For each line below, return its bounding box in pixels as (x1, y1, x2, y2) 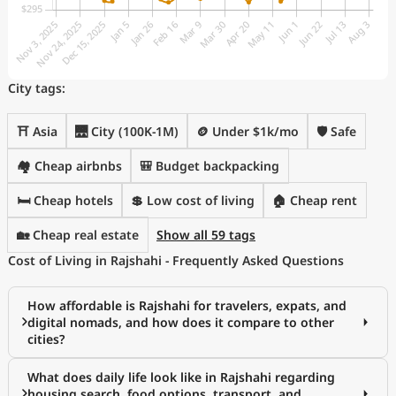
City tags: (8, 80, 65, 96)
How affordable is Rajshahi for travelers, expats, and (27, 297, 346, 314)
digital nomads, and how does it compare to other (27, 314, 334, 331)
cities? (27, 331, 65, 347)
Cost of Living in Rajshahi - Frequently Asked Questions (8, 252, 344, 269)
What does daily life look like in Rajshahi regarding (27, 369, 335, 385)
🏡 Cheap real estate (17, 226, 139, 243)
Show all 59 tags (156, 226, 255, 243)
